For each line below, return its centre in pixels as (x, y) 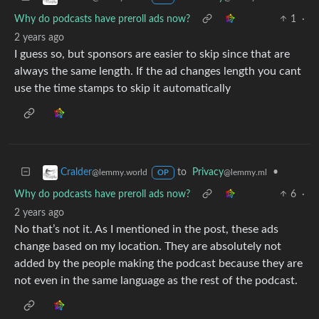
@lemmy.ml (245, 172)
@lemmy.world (120, 172)
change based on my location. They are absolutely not (148, 246)
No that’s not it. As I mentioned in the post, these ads (146, 229)
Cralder (76, 172)
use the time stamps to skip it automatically (122, 88)
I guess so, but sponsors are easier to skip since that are (152, 54)
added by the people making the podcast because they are (158, 263)
